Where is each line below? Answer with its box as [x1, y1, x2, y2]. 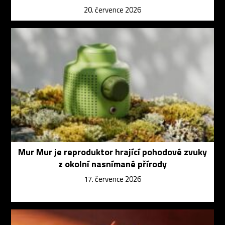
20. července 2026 [84, 4, 141, 16]
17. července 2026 [84, 173, 141, 185]
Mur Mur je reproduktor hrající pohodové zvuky [18, 145, 207, 159]
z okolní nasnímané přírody [58, 157, 167, 171]
